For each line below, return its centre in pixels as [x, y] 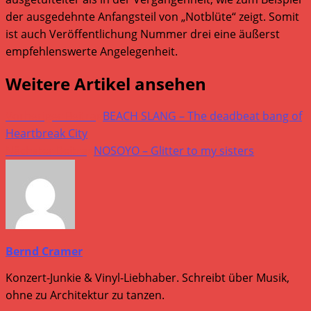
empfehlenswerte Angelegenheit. [92, 51]
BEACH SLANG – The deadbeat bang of [202, 116]
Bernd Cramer [44, 251]
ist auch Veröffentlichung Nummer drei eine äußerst [143, 34]
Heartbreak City [47, 133]
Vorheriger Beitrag [54, 116]
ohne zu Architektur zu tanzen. [85, 295]
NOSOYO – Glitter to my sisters [174, 150]
